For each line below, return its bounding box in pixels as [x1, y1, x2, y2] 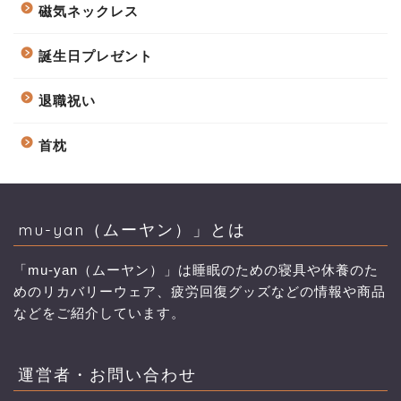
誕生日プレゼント [38, 47, 153, 64]
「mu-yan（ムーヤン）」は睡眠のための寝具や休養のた [13, 262, 379, 277]
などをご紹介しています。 [13, 305, 185, 320]
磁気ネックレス [38, 3, 139, 19]
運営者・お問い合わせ [36, 364, 197, 384]
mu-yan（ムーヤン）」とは [34, 218, 246, 239]
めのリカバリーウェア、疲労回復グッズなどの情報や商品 [13, 284, 386, 299]
